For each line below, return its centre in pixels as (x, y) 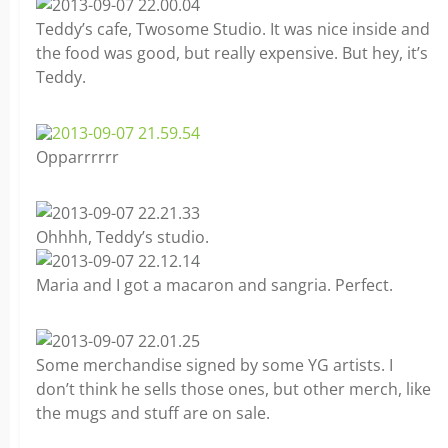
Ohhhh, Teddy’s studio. (122, 237)
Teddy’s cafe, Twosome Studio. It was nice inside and (233, 29)
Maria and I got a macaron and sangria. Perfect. (214, 285)
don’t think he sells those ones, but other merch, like (233, 389)
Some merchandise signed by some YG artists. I (214, 365)
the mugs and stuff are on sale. (153, 413)
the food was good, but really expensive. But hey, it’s (232, 53)
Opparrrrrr (77, 157)
